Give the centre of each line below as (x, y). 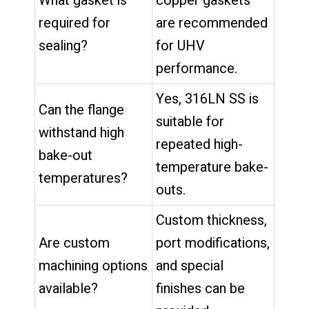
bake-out (66, 155)
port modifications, (213, 243)
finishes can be (200, 288)
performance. (197, 68)
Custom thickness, (211, 220)
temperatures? (83, 178)
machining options (93, 266)
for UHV (180, 46)
